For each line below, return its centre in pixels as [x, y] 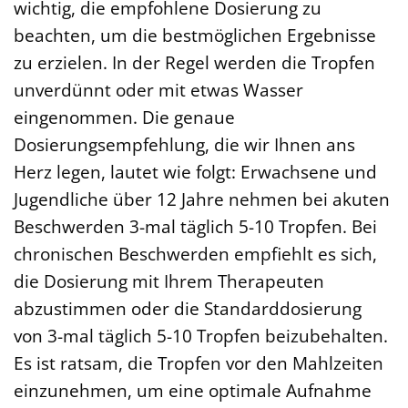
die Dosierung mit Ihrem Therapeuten [169, 280]
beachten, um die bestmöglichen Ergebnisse [195, 35]
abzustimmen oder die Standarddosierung [188, 308]
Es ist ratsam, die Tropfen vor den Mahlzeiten [199, 362]
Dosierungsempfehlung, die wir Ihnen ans [184, 144]
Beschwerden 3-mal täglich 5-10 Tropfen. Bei [195, 226]
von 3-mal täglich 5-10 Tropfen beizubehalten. [201, 335]
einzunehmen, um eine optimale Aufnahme [193, 390]
